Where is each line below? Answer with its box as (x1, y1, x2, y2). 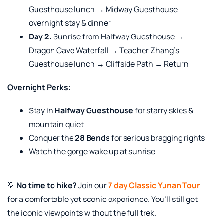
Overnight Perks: (7, 81, 71, 92)
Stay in (29, 105, 54, 116)
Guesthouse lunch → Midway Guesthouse (29, 3, 178, 15)
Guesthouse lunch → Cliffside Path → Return (29, 58, 189, 69)
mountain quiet (29, 118, 84, 129)
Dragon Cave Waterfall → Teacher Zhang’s (29, 44, 179, 55)
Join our (77, 180, 107, 191)
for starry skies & (133, 105, 193, 116)
